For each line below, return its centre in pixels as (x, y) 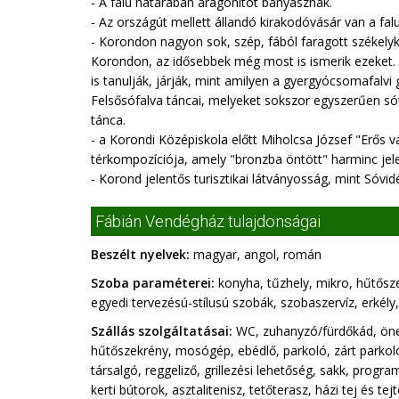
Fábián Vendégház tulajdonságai (208, 221)
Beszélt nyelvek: (140, 254)
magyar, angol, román (256, 254)
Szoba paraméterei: (153, 283)
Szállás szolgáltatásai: (162, 331)
